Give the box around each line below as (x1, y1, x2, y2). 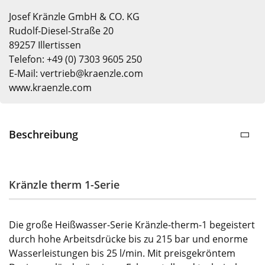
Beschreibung (9, 127, 78, 141)
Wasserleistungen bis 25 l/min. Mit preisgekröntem (9, 246, 235, 260)
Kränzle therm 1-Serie (9, 177, 119, 192)
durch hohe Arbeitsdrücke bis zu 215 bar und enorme (9, 232, 248, 245)
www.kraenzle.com (9, 80, 92, 94)
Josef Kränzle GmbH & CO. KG (9, 9, 140, 23)
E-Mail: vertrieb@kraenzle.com (9, 66, 143, 80)
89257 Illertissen (9, 38, 81, 51)
